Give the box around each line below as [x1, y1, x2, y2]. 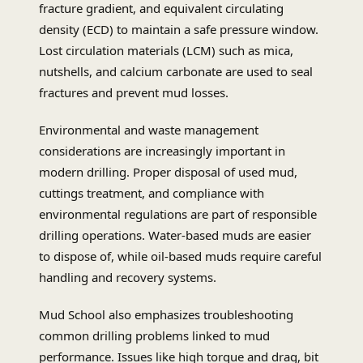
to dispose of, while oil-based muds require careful [39, 248, 322, 265]
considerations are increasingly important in [39, 143, 285, 160]
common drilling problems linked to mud [39, 327, 270, 344]
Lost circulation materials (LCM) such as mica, [39, 42, 293, 59]
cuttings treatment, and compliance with [39, 185, 264, 202]
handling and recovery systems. [39, 269, 216, 286]
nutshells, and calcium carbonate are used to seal [39, 63, 313, 80]
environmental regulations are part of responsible [39, 206, 317, 223]
